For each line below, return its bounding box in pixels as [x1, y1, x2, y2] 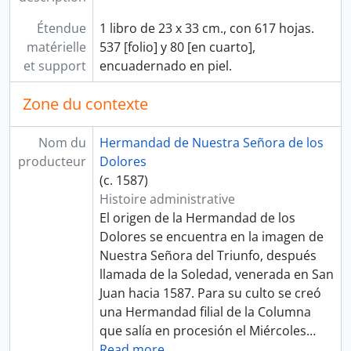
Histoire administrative [99, 190, 235, 208]
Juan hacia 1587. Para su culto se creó [99, 284, 321, 302]
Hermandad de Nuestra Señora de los [99, 134, 324, 151]
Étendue [36, 20, 86, 37]
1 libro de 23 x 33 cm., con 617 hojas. [99, 20, 314, 37]
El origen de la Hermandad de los [99, 209, 295, 226]
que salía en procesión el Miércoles [99, 322, 306, 339]
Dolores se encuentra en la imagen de [99, 228, 324, 245]
